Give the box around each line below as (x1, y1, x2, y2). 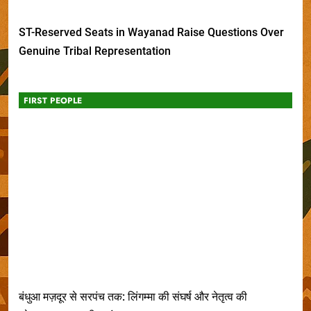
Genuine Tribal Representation (19, 44, 171, 58)
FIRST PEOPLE (24, 94, 82, 107)
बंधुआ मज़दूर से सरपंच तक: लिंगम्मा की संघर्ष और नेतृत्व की (19, 290, 247, 304)
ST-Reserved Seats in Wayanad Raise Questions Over (19, 25, 284, 39)
